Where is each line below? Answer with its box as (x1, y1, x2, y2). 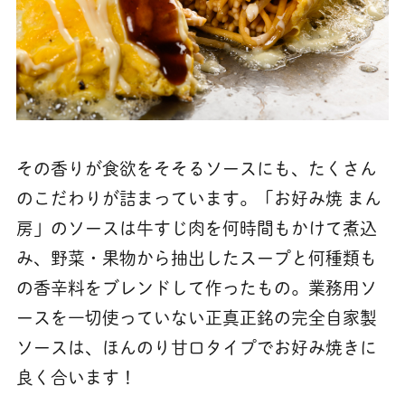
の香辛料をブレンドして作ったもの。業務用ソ (15, 279, 377, 297)
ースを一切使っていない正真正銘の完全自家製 (15, 309, 377, 327)
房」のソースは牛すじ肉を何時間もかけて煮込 (15, 220, 377, 238)
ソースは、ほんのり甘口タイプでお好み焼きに (15, 339, 377, 357)
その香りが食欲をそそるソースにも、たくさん (15, 160, 377, 178)
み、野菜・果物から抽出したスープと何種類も (15, 250, 377, 268)
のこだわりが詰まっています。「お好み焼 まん (15, 190, 381, 208)
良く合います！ (15, 369, 137, 387)
